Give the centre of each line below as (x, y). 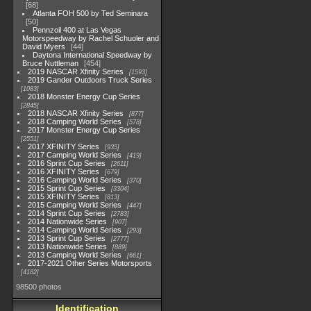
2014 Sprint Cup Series (67, 213)
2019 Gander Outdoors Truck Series (90, 80)
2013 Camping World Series (75, 255)
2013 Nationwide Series (68, 246)
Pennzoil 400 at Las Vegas (77, 30)
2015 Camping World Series (75, 205)
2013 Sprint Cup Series (67, 238)
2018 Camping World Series (75, 121)
